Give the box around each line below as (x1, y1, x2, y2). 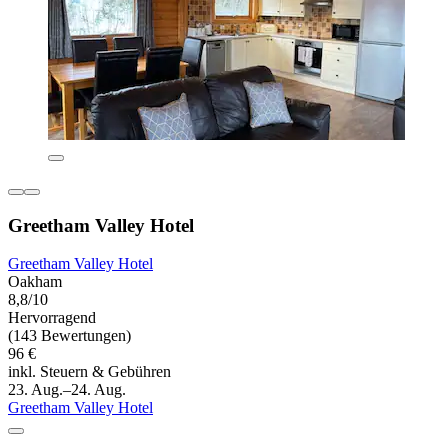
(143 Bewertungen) (8, 327, 131, 345)
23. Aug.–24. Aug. (8, 381, 126, 399)
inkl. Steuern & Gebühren (8, 363, 171, 381)
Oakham (8, 273, 62, 291)
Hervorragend (8, 309, 96, 327)
